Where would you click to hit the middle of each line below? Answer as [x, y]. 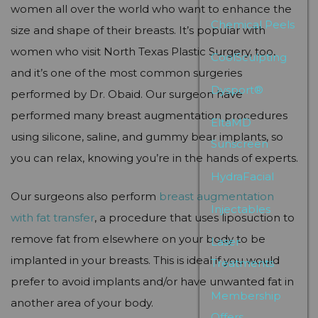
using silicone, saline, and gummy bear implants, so [147, 137]
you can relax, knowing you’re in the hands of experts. [154, 158]
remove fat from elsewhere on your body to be [138, 239]
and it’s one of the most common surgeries [126, 73]
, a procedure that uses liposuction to [194, 218]
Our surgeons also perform [85, 196]
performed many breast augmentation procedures [149, 115]
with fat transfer [53, 218]
